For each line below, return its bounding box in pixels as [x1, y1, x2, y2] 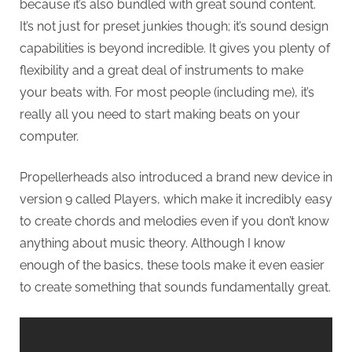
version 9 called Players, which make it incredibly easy [20, 192, 332, 207]
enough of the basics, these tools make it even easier [20, 258, 324, 273]
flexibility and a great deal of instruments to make [20, 63, 303, 79]
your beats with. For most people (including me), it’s [20, 85, 314, 101]
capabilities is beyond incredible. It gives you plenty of [20, 41, 330, 57]
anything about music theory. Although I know [20, 236, 285, 251]
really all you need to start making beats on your [20, 107, 300, 123]
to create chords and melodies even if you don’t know [20, 214, 329, 229]
